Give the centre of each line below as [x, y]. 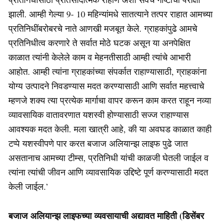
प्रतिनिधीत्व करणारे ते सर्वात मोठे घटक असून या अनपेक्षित [99, 42]
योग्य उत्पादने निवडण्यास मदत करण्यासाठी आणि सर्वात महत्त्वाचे [106, 85]
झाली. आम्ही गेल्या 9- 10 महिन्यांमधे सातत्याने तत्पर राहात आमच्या [111, 14]
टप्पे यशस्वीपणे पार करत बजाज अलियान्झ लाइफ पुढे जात [98, 143]
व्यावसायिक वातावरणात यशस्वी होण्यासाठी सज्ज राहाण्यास [99, 114]
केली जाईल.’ [33, 186]
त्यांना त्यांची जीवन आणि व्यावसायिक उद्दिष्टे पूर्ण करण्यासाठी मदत [108, 172]
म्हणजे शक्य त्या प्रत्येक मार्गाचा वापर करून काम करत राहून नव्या [110, 100]
